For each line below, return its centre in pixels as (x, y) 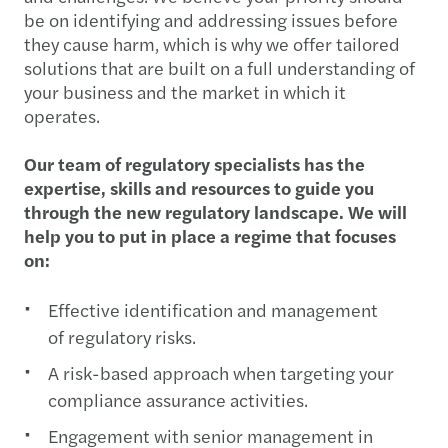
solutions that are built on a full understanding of (219, 67)
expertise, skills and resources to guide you (199, 187)
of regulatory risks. (122, 336)
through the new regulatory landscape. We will (215, 211)
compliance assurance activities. (178, 399)
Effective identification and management (213, 309)
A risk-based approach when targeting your (221, 372)
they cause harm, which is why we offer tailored (212, 43)
